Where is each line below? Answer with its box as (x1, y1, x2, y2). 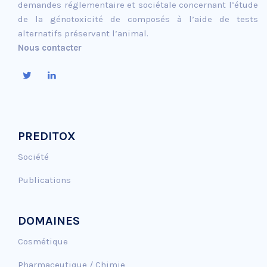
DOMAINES (18, 213, 80, 228)
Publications (18, 174, 71, 185)
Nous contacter (18, 42, 82, 53)
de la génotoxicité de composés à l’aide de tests (18, 13, 258, 24)
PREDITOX (18, 129, 76, 143)
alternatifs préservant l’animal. (18, 27, 148, 39)
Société (18, 151, 49, 162)
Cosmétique (18, 235, 68, 247)
